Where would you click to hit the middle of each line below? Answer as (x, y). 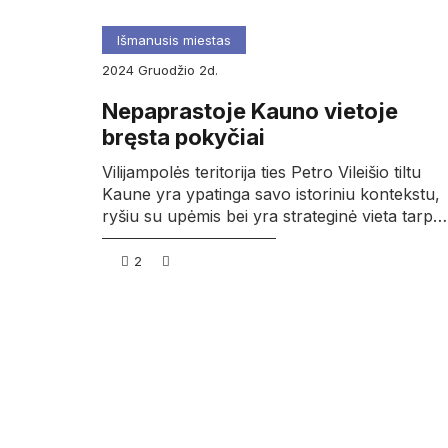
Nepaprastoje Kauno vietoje (250, 110)
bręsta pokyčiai (183, 136)
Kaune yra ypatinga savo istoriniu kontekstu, (271, 194)
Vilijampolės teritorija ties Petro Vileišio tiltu (261, 172)
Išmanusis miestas (174, 39)
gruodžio (173, 69)
